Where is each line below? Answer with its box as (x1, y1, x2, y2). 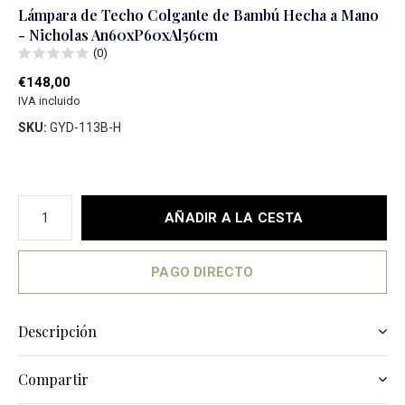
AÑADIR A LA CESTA (165, 210, 304, 226)
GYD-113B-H (47, 120, 121, 135)
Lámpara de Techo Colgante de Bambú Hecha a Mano (18, 5, 379, 24)
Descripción (18, 322, 97, 341)
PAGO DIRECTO (151, 264, 254, 280)
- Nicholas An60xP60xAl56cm (18, 25, 218, 44)
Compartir (18, 370, 89, 389)
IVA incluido (18, 94, 80, 108)
